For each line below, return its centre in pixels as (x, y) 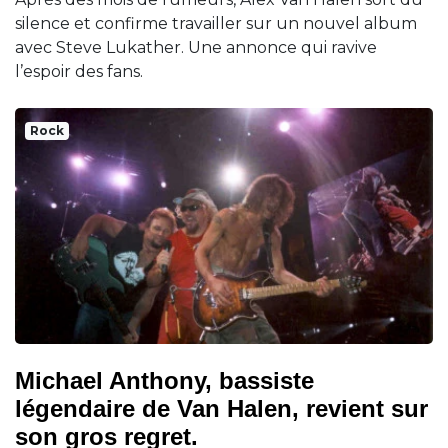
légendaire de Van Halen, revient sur (221, 408)
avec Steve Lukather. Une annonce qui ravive (196, 48)
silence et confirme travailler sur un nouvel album (216, 24)
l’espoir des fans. (79, 72)
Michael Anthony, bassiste (164, 380)
